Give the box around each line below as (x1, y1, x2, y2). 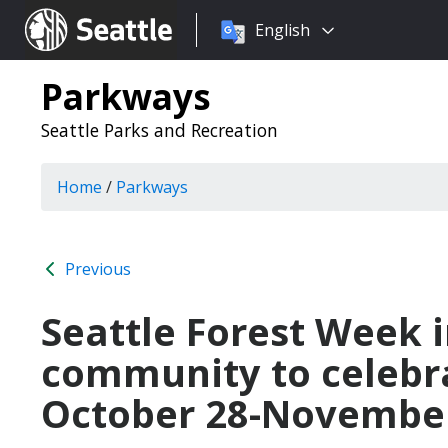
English (255, 19, 310, 41)
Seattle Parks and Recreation (41, 118, 278, 142)
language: (196, 43, 270, 65)
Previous (61, 258, 131, 280)
